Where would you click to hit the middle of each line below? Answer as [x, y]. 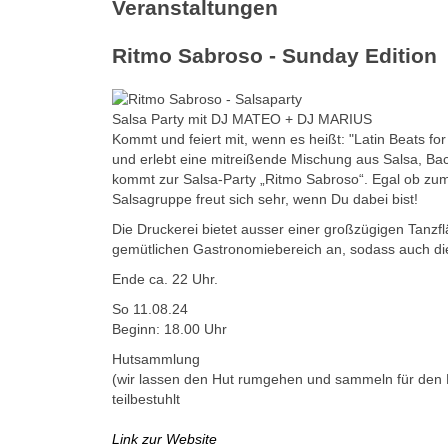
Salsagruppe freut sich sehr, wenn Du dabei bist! [265, 199]
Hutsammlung [156, 359]
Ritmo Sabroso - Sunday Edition [274, 55]
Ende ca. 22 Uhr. [165, 279]
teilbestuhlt [146, 399]
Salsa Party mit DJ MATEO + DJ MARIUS [242, 119]
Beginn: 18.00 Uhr [169, 329]
